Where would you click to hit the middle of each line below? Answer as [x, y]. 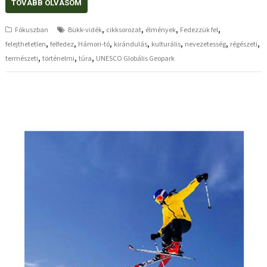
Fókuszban [32, 30]
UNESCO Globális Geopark [136, 58]
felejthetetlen [26, 44]
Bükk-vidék [85, 30]
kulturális [166, 44]
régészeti [244, 44]
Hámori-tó [94, 44]
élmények [161, 30]
